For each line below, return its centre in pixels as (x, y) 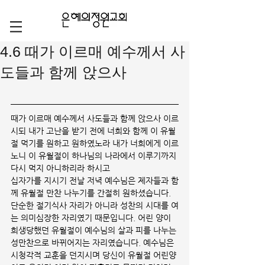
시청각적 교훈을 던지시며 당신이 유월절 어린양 (93, 255)
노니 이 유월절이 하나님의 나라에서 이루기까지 (95, 156)
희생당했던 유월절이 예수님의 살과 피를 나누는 (95, 230)
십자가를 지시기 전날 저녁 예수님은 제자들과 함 (95, 180)
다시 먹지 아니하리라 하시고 (60, 168)
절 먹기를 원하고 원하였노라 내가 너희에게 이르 (95, 143)
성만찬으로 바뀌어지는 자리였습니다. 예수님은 (93, 243)
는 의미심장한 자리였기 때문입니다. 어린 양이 (92, 218)
